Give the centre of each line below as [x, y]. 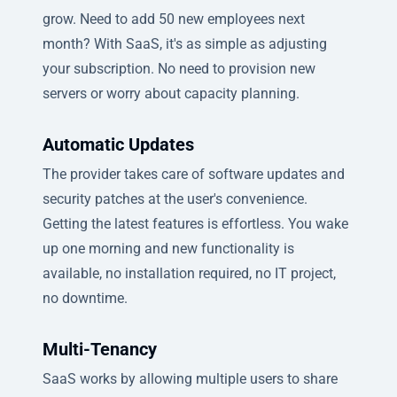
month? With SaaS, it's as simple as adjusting [185, 43]
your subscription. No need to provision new [179, 68]
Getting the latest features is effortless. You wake [195, 223]
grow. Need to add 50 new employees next [174, 19]
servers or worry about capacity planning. [171, 93]
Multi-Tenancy [100, 349]
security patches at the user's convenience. [175, 198]
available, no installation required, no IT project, [189, 273]
